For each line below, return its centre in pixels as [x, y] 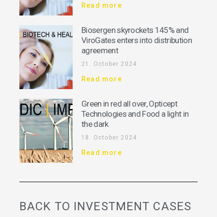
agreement [100, 51]
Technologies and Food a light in [135, 114]
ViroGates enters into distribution [137, 40]
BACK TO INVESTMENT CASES [106, 207]
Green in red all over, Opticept [129, 104]
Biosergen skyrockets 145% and [135, 30]
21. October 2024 [109, 64]
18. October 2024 [109, 138]
